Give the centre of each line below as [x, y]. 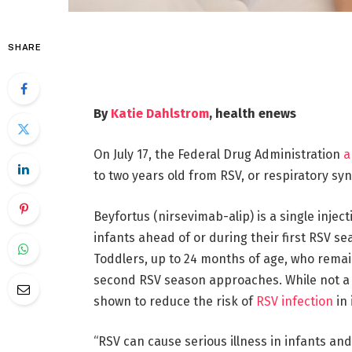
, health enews [252, 114]
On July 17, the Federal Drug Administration [218, 154]
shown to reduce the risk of [174, 301]
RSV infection [294, 301]
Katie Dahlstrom [159, 114]
